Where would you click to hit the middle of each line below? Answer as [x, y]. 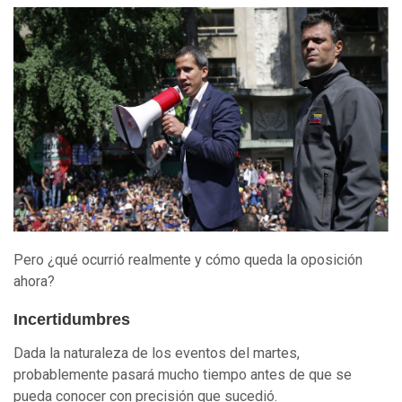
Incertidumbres [72, 320]
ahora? [34, 282]
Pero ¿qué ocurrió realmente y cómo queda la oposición [188, 260]
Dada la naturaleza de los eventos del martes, [157, 354]
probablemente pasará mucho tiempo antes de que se [183, 375]
